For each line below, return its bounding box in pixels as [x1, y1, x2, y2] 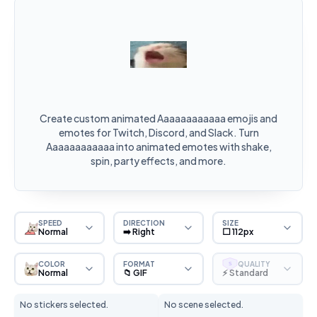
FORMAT [123, 259, 155, 268]
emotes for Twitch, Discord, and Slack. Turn [58, 126, 259, 139]
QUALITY [238, 259, 270, 268]
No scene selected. [164, 299, 243, 310]
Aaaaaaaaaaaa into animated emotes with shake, [45, 140, 272, 153]
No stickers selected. [20, 299, 108, 310]
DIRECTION [123, 218, 165, 227]
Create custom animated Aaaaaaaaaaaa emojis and [40, 112, 277, 125]
